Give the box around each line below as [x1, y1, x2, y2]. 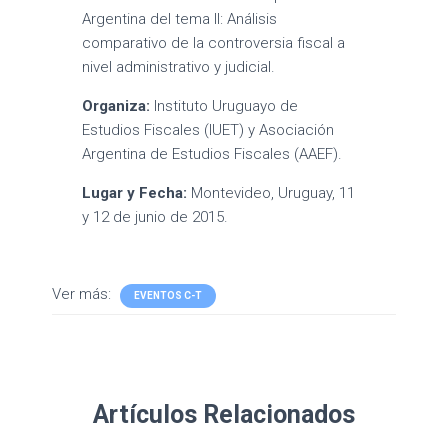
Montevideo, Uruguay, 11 [187, 184, 356, 202]
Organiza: [82, 97, 151, 115]
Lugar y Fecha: [82, 184, 188, 202]
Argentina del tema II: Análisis [82, 10, 278, 28]
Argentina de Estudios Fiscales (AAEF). [82, 145, 343, 163]
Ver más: [52, 285, 116, 303]
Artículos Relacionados [93, 400, 355, 429]
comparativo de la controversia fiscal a [82, 34, 346, 52]
